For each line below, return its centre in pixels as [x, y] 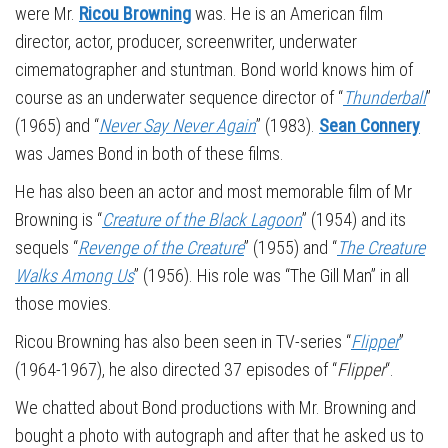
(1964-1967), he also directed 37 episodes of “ [176, 369]
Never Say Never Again [177, 125]
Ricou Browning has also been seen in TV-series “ [183, 341]
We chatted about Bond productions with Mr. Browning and [215, 407]
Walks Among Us [74, 275]
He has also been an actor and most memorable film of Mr [213, 191]
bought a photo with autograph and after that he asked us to [219, 435]
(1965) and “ [57, 125]
